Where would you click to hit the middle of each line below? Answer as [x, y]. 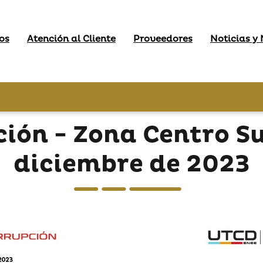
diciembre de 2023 [131, 165]
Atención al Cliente [71, 39]
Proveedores [163, 39]
